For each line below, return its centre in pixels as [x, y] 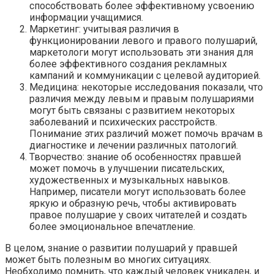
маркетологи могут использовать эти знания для [141, 53]
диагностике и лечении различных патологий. [134, 146]
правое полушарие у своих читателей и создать [138, 215]
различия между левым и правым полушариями [142, 99]
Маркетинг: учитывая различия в [104, 29]
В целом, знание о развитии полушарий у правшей [121, 248]
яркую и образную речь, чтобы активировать [133, 204]
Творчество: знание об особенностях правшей [135, 157]
